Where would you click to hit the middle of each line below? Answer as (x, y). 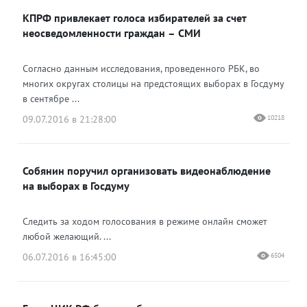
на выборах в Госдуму (76, 186)
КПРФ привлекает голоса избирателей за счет (135, 18)
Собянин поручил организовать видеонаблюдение (147, 171)
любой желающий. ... (67, 236)
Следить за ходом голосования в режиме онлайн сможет (145, 221)
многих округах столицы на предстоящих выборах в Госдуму (153, 84)
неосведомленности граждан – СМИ (112, 33)
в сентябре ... (51, 99)
